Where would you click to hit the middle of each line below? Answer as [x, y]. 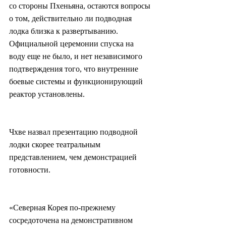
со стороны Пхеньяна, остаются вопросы [81, 6]
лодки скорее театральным [56, 145]
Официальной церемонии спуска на [72, 44]
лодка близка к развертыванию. [65, 31]
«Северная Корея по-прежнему [63, 208]
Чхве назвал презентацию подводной [74, 132]
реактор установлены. [47, 94]
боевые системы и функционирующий [77, 82]
